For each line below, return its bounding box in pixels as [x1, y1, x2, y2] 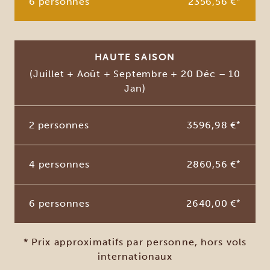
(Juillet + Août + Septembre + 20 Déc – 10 [30, 67, 240, 80]
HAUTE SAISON [94, 51, 176, 63]
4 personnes [29, 158, 90, 170]
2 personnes [29, 119, 89, 131]
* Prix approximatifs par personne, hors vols [23, 236, 247, 248]
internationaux [97, 250, 173, 262]
